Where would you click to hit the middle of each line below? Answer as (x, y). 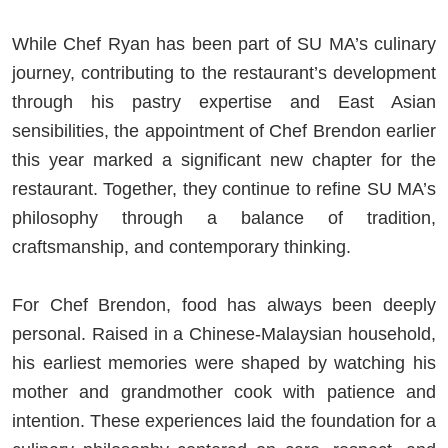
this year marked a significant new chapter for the (224, 159)
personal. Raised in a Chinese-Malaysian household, (224, 333)
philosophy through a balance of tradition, (224, 217)
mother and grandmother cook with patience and (224, 391)
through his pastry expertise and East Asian (224, 101)
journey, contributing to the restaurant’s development (224, 72)
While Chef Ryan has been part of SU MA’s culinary (224, 43)
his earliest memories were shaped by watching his (224, 362)
